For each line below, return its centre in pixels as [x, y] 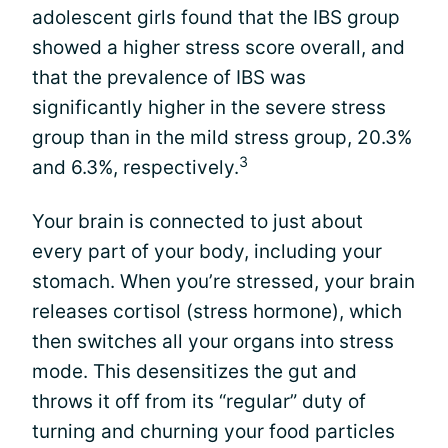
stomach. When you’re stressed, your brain [223, 281]
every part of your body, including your [207, 251]
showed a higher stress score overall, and [218, 47]
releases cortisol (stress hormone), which [217, 311]
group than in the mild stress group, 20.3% [222, 137]
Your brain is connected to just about [197, 221]
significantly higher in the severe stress [209, 107]
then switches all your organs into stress [213, 341]
